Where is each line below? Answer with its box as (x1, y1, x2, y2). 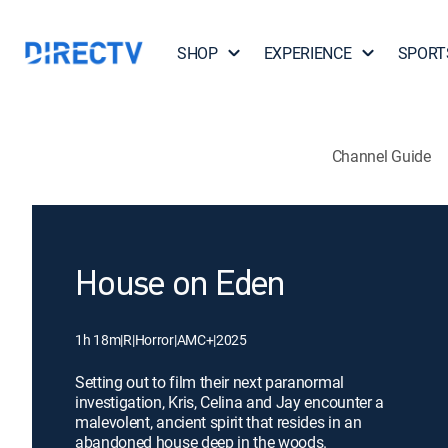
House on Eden (75, 268, 285, 304)
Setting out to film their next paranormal (75, 371, 344, 393)
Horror (134, 330, 174, 349)
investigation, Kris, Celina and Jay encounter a (75, 391, 384, 413)
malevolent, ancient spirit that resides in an (75, 411, 362, 433)
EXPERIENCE (263, 42, 352, 64)
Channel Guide (331, 144, 431, 167)
